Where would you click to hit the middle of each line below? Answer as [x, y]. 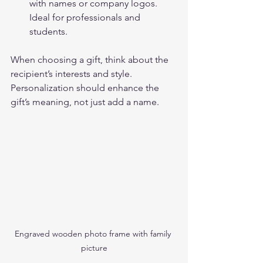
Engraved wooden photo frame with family [94, 233]
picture [94, 247]
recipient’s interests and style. [73, 73]
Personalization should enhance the [86, 87]
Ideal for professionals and [86, 17]
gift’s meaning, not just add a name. [85, 102]
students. [48, 31]
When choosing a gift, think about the [91, 59]
